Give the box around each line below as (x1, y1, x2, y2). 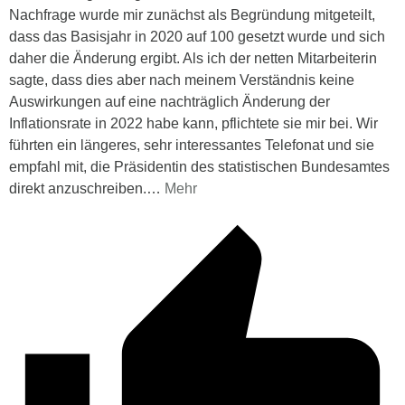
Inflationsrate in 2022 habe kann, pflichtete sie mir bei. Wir (9, 115, 378, 131)
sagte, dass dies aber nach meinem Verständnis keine (9, 71, 354, 88)
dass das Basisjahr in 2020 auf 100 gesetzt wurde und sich (9, 28, 385, 44)
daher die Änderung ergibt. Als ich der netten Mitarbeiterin (9, 50, 377, 66)
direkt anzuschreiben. (9, 180, 146, 196)
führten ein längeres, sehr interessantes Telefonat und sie (9, 137, 374, 153)
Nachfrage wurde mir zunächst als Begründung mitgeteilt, (9, 6, 375, 23)
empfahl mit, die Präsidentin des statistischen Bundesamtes (9, 158, 390, 174)
